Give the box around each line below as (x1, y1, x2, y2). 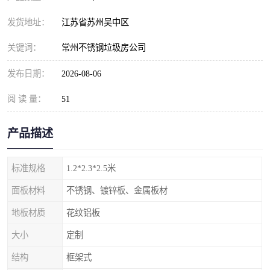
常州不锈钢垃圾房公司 (61, 43, 146, 52)
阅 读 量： (7, 94, 46, 104)
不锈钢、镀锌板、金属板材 (66, 186, 168, 195)
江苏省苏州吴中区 (61, 17, 134, 27)
